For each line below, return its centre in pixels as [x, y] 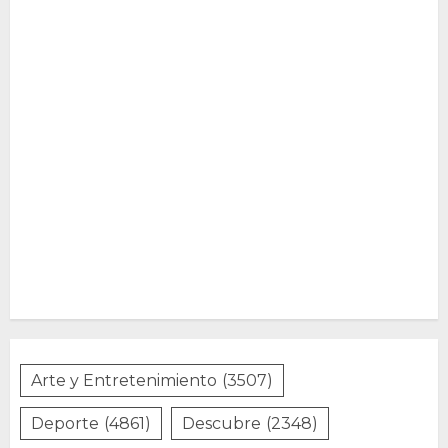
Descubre [221, 423]
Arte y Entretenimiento [124, 380]
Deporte [65, 423]
